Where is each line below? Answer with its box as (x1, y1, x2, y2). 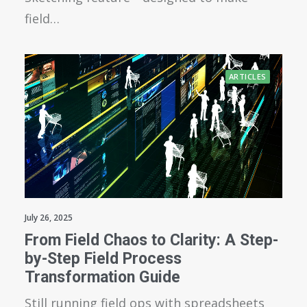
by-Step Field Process (25, 249, 182, 269)
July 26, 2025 (25, 212, 73, 224)
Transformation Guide (25, 268, 180, 287)
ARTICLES (228, 71, 267, 82)
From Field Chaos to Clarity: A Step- (25, 231, 278, 250)
